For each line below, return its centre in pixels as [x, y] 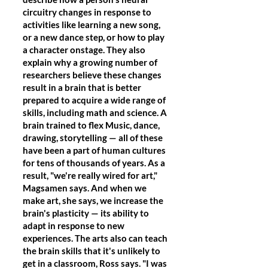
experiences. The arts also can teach [95, 238]
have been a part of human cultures [94, 150]
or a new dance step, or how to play [94, 37]
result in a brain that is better [82, 87]
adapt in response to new [74, 226]
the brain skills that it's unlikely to [92, 251]
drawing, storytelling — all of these [93, 138]
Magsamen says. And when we [85, 188]
